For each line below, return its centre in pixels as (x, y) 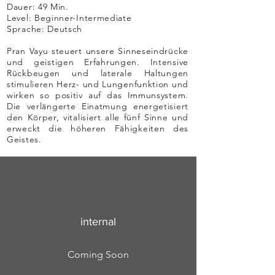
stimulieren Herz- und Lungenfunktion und (98, 84)
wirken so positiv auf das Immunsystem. (98, 95)
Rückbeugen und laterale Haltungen (98, 73)
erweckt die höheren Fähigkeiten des (98, 128)
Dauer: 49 (29, 7)
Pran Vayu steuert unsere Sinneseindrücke (98, 51)
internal (98, 222)
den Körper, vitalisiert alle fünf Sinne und (98, 117)
